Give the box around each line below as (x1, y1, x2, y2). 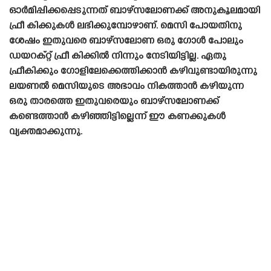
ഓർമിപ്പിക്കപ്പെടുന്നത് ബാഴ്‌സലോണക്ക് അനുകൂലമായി (9, 5, 260, 17)
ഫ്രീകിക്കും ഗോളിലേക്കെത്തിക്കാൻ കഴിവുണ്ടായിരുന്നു (9, 65, 257, 77)
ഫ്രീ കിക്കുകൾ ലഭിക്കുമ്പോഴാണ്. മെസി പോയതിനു (9, 20, 242, 32)
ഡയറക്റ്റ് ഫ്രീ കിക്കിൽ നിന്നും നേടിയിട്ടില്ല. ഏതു (9, 50, 226, 62)
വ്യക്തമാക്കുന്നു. (9, 126, 82, 138)
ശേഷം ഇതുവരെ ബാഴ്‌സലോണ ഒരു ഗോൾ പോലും (9, 35, 243, 47)
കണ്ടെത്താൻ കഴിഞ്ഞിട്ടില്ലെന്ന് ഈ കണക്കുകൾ (9, 111, 226, 123)
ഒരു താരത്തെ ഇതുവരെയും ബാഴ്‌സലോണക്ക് (9, 96, 219, 108)
